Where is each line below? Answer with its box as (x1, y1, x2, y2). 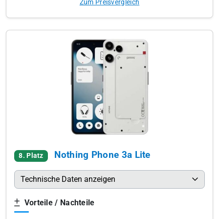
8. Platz (19, 152, 44, 160)
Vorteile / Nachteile (22, 198, 95, 207)
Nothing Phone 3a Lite (54, 149, 151, 160)
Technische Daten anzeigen (21, 175, 115, 184)
